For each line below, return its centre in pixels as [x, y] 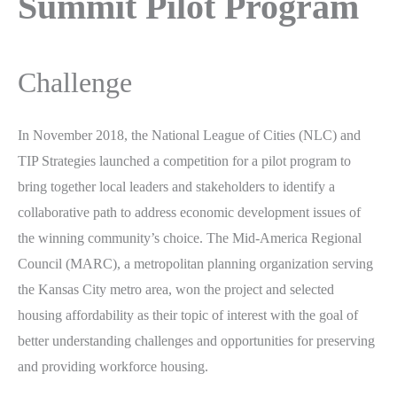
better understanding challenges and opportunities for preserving [196, 340]
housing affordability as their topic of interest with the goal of [188, 315]
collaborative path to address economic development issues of [189, 212]
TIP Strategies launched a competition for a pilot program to [184, 160]
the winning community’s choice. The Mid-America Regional [190, 237]
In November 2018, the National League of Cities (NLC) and [189, 135]
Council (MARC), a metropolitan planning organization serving [195, 263]
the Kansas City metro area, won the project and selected [176, 289]
